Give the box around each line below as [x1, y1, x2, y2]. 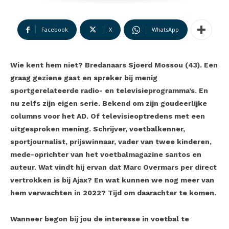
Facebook [41, 26, 68, 34]
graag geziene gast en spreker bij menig [10, 74, 157, 82]
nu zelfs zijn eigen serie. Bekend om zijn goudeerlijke [10, 99, 207, 108]
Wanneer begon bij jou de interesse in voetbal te [10, 215, 189, 223]
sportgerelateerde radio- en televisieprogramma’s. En [10, 86, 208, 95]
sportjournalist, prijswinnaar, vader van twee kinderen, [10, 138, 212, 146]
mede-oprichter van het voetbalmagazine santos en [10, 150, 201, 159]
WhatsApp [151, 26, 179, 34]
